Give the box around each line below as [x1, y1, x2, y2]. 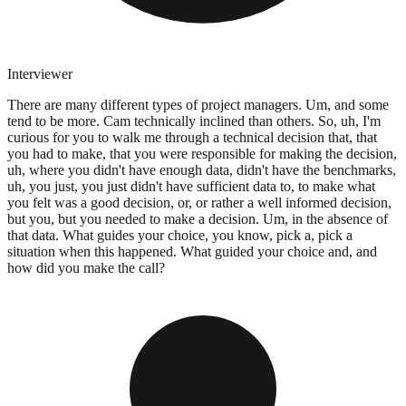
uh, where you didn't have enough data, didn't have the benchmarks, [7, 161, 396, 178]
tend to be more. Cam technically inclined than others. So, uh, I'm [7, 112, 381, 129]
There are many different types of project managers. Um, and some [7, 96, 389, 112]
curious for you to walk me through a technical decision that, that [7, 129, 377, 145]
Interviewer [7, 65, 72, 82]
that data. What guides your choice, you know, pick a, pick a [7, 227, 353, 243]
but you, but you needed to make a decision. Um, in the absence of [7, 210, 388, 227]
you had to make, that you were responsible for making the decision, [7, 145, 397, 161]
